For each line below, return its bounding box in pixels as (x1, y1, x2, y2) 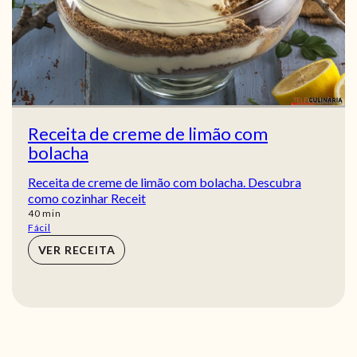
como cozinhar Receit (28, 190, 146, 206)
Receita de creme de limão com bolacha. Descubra (28, 175, 301, 190)
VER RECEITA (37, 242, 116, 257)
